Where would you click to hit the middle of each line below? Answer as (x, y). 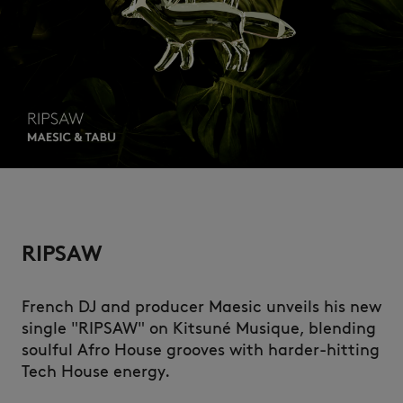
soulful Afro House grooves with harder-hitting (201, 350)
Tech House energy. (96, 372)
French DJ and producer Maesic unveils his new (201, 307)
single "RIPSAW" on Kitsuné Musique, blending (199, 328)
